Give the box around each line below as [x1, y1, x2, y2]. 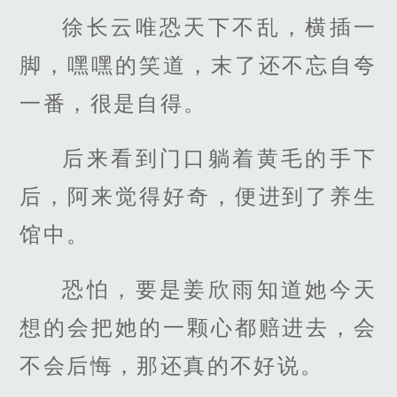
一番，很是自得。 [19, 91, 207, 116]
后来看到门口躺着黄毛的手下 [62, 146, 378, 171]
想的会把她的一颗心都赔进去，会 [19, 315, 378, 340]
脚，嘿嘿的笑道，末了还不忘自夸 [19, 53, 378, 78]
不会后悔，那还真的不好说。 [19, 354, 324, 378]
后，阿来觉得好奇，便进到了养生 [19, 184, 378, 209]
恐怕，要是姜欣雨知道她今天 [62, 277, 378, 302]
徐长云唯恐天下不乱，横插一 [62, 15, 378, 40]
